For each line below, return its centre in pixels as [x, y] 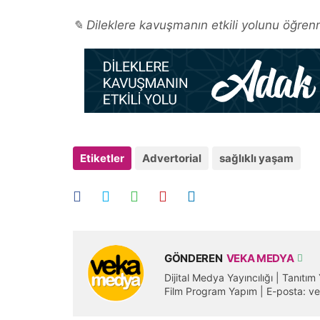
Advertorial [172, 158]
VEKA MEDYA [261, 258]
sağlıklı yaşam [256, 158]
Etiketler [102, 158]
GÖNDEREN [193, 258]
